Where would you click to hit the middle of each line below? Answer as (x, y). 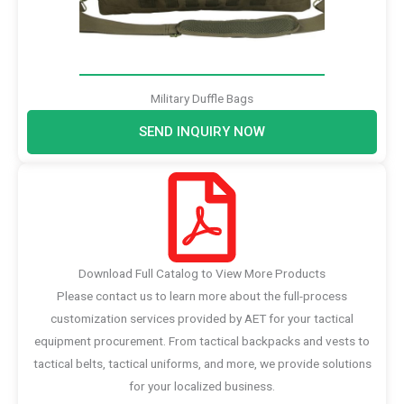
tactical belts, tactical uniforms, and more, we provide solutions (202, 363)
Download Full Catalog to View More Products (202, 273)
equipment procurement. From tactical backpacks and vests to (202, 340)
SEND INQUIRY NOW (202, 131)
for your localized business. (202, 386)
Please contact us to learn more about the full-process (202, 295)
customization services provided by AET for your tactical (202, 318)
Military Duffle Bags (202, 98)
